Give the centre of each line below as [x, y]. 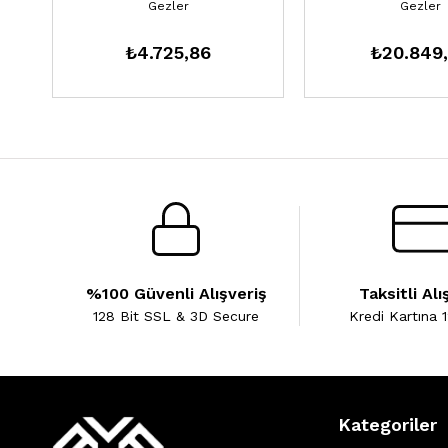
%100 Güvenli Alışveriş [176, 293]
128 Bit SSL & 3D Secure [176, 316]
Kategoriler [387, 424]
